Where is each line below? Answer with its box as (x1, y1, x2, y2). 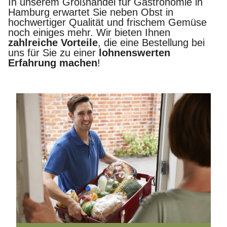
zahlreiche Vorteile (8, 36, 98, 48)
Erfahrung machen (8, 57, 97, 68)
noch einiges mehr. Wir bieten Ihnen (8, 26, 170, 38)
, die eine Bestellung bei (98, 36, 205, 48)
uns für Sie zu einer (8, 47, 99, 58)
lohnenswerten (99, 47, 170, 58)
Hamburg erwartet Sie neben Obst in (8, 6, 173, 18)
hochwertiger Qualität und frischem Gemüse (8, 16, 207, 28)
